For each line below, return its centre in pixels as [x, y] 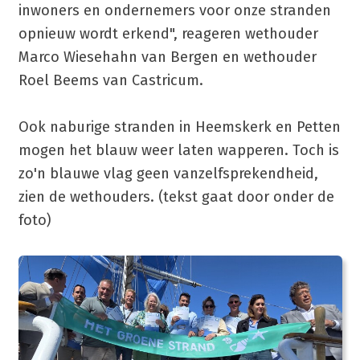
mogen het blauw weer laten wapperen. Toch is [178, 150]
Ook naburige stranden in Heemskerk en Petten [179, 127]
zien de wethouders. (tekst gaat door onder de [176, 196]
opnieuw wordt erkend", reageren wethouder [168, 33]
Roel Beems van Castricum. [110, 80]
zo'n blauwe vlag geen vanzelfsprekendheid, [168, 173]
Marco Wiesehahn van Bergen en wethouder [167, 57]
